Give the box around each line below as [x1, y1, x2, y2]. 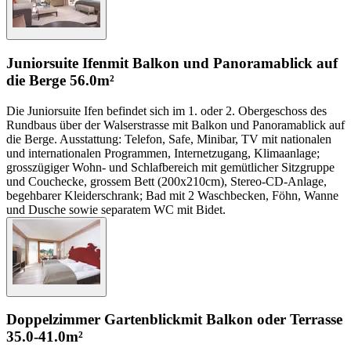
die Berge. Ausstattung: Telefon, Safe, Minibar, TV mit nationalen [6, 132, 331, 146]
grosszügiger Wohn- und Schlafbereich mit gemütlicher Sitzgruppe [6, 160, 335, 174]
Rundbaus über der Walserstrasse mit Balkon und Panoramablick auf [6, 118, 345, 132]
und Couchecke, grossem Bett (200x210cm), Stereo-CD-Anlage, [6, 174, 327, 188]
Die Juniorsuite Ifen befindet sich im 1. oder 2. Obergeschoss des [6, 103, 327, 118]
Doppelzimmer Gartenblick [6, 311, 181, 328]
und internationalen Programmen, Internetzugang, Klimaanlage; [6, 146, 320, 160]
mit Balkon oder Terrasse [181, 311, 342, 328]
